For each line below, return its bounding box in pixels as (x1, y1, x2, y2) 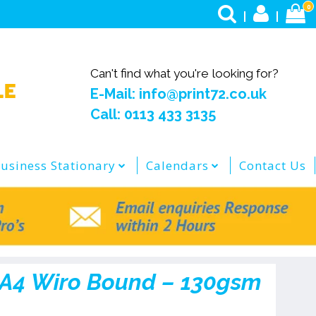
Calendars (146, 157, 209, 174)
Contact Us (239, 157, 306, 174)
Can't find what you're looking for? (90, 66, 279, 80)
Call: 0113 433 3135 (90, 106, 217, 123)
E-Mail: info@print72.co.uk (90, 85, 267, 102)
